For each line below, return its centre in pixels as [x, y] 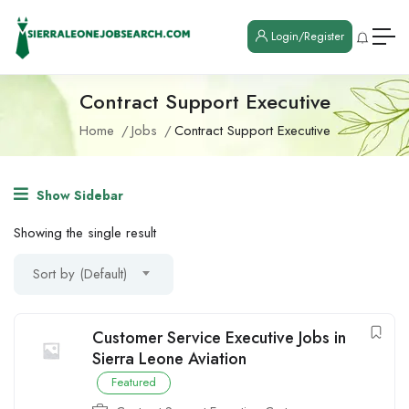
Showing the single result [85, 232]
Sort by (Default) [80, 273]
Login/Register [306, 37]
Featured [134, 382]
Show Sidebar [78, 195]
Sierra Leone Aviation [169, 358]
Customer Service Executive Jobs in [219, 337]
